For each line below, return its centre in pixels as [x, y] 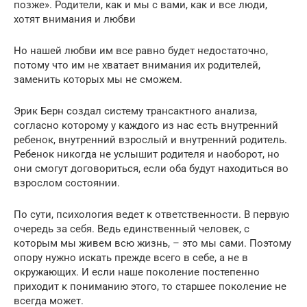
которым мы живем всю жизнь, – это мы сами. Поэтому [152, 243]
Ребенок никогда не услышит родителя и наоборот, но [147, 154]
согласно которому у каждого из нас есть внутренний [146, 125]
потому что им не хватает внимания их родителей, [137, 65]
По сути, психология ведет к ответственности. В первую [151, 214]
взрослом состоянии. [67, 183]
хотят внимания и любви [75, 19]
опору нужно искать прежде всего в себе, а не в [131, 257]
